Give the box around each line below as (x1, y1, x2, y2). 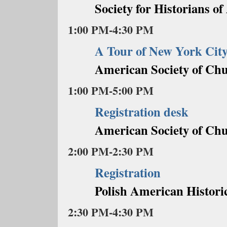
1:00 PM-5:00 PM (68, 82, 154, 99)
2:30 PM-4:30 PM (68, 204, 154, 220)
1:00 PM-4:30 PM (68, 21, 154, 38)
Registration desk (94, 102, 188, 121)
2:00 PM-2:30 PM (68, 143, 154, 160)
